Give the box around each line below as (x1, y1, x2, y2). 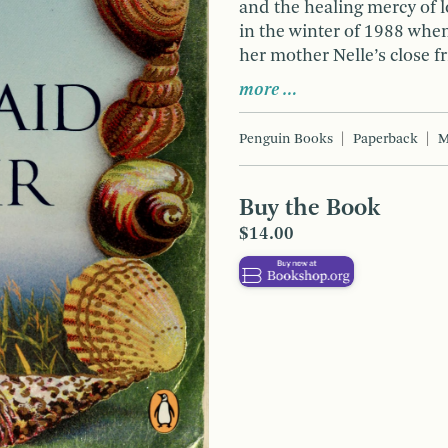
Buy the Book (239, 196, 380, 221)
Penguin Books (239, 131, 333, 146)
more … (239, 80, 298, 99)
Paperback (353, 131, 418, 146)
